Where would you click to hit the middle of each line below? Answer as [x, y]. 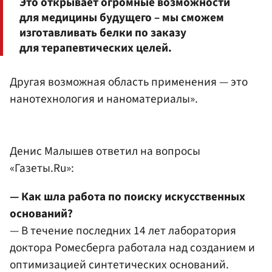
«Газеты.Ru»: [42, 168]
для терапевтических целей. [96, 48]
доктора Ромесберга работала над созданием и [132, 248]
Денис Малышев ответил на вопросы [105, 151]
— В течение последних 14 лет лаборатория [123, 231]
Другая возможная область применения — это [129, 82]
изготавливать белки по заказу [103, 33]
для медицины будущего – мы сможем [122, 18]
